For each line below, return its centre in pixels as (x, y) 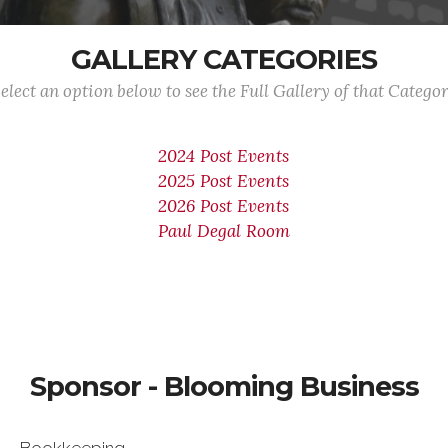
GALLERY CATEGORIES (224, 59)
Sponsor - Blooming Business (224, 386)
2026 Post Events (224, 206)
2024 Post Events (224, 156)
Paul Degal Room (223, 231)
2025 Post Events (224, 181)
